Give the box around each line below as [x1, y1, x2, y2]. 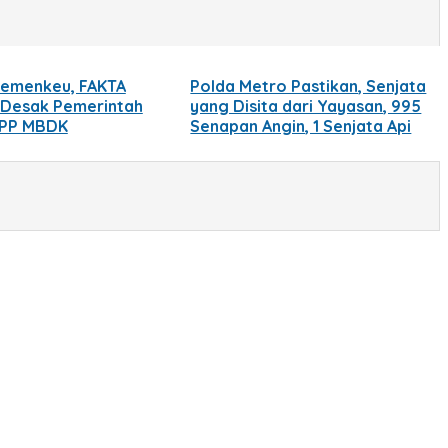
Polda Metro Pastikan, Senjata [190, 75, 427, 96]
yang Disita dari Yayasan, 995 [190, 95, 422, 116]
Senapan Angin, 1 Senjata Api [190, 115, 412, 136]
